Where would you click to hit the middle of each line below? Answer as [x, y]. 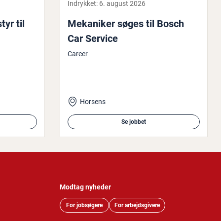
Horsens [93, 102]
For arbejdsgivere [137, 205]
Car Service [93, 38]
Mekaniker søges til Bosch [126, 24]
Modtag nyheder [85, 187]
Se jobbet [134, 122]
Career [78, 54]
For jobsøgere [84, 205]
